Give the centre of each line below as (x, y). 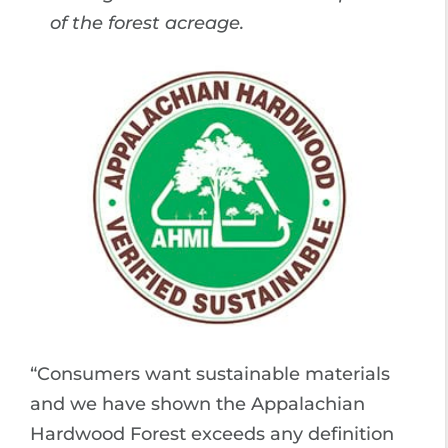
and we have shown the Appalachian (197, 403)
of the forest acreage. (147, 22)
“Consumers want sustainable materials (210, 373)
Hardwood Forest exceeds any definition (212, 433)
